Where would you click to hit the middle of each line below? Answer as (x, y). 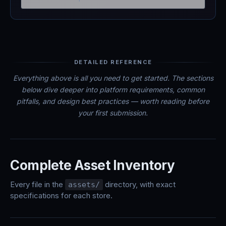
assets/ (84, 185)
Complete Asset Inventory (92, 165)
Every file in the (38, 184)
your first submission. (113, 113)
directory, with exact (139, 184)
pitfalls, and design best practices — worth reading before (113, 101)
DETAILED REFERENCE (113, 62)
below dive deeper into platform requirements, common (113, 90)
